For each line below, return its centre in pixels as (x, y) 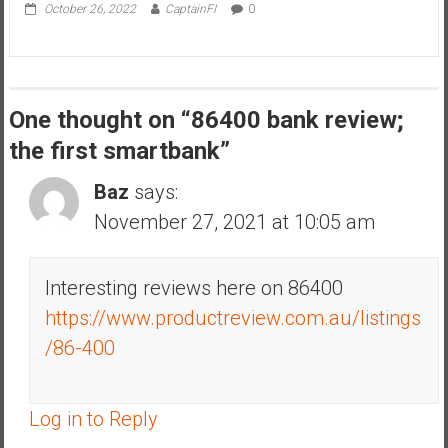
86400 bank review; (297, 119)
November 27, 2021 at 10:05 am (234, 221)
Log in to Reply (93, 418)
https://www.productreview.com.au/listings (232, 317)
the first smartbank (114, 150)
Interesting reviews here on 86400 (193, 287)
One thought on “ (99, 119)
